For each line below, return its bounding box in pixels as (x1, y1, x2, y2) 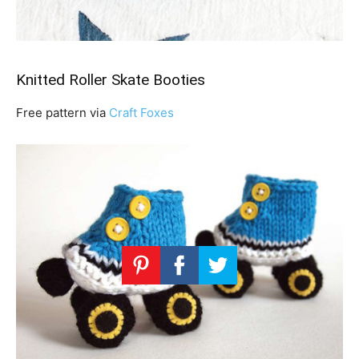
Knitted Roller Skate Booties (16, 71, 205, 90)
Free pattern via (16, 105, 109, 121)
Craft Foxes (109, 105, 174, 121)
